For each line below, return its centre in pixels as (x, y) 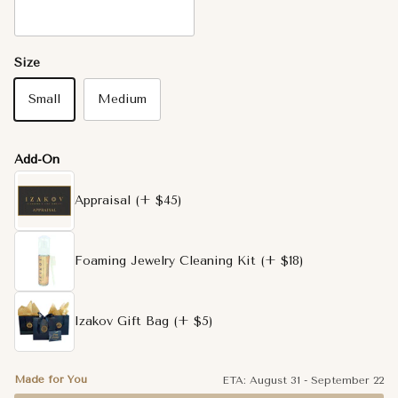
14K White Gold (72, 20)
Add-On (37, 159)
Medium (122, 99)
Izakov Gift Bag (122, 321)
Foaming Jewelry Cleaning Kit (165, 260)
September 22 (347, 380)
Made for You (51, 379)
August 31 (275, 380)
